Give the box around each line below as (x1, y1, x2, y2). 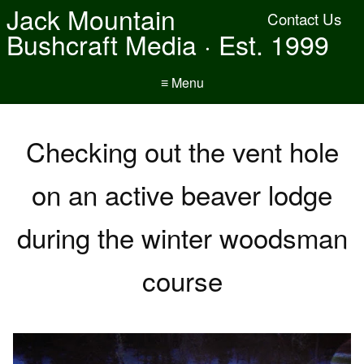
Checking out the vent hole (25, 132, 339, 170)
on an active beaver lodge (32, 175, 332, 213)
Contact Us (267, 8, 341, 29)
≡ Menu (160, 73, 204, 92)
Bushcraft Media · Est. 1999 (6, 25, 329, 63)
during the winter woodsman (16, 218, 348, 256)
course (141, 261, 223, 299)
